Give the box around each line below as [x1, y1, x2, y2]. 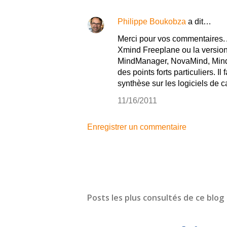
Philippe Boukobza [118, 17, 186, 26]
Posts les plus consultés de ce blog [87, 192, 224, 203]
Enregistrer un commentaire [87, 122, 186, 131]
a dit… [186, 17, 211, 26]
